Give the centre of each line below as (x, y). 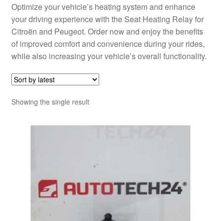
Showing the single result (50, 102)
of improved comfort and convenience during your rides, (108, 43)
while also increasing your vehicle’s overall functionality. (109, 56)
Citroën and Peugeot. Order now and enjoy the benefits (107, 31)
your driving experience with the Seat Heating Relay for (107, 19)
